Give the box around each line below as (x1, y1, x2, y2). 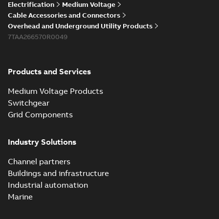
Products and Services (8, 66, 91, 76)
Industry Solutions (8, 137, 76, 147)
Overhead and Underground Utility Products (8, 22, 153, 30)
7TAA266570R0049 (8, 32, 67, 41)
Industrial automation (8, 180, 88, 190)
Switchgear (8, 98, 49, 108)
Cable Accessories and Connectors (8, 11, 120, 20)
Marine (8, 192, 33, 201)
